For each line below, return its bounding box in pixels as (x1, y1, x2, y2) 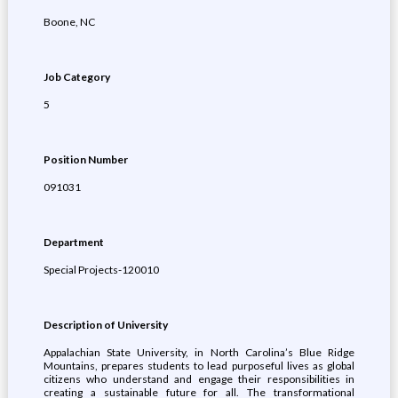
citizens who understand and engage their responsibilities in (43, 372, 355, 386)
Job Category (43, 70, 110, 84)
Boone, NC (43, 15, 95, 28)
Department (43, 235, 104, 249)
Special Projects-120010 (43, 263, 159, 276)
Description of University (43, 318, 168, 331)
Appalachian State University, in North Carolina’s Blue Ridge (43, 346, 355, 359)
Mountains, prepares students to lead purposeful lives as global (43, 359, 355, 372)
